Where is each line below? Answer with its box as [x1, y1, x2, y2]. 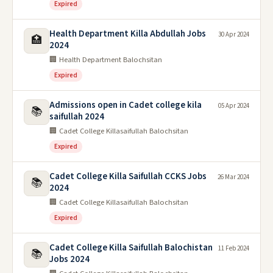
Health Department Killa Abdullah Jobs [49, 27, 206, 40]
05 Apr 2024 [218, 101, 249, 110]
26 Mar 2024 [218, 172, 249, 182]
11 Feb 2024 [218, 244, 249, 253]
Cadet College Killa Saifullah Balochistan [49, 241, 213, 254]
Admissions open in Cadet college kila [49, 99, 202, 112]
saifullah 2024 [49, 110, 104, 123]
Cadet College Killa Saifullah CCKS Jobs [49, 170, 207, 183]
